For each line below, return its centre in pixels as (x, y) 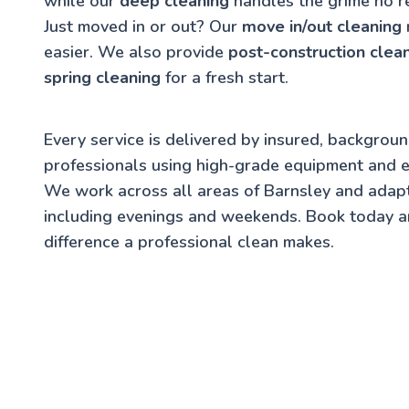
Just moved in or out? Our (143, 26)
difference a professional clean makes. (189, 241)
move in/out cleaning (322, 26)
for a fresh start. (225, 77)
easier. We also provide (136, 52)
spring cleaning (102, 77)
